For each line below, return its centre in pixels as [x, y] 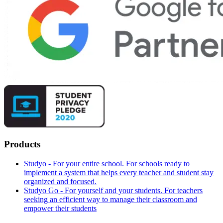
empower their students [60, 208]
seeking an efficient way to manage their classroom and [111, 199]
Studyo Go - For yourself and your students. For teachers [113, 190]
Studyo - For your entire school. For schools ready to [107, 163]
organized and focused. [60, 181]
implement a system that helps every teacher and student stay [119, 172]
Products [22, 144]
